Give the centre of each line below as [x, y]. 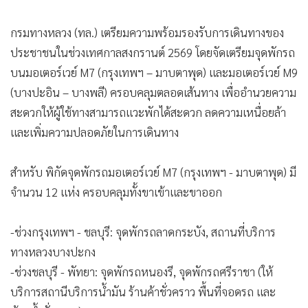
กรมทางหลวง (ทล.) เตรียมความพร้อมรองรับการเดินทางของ [147, 32]
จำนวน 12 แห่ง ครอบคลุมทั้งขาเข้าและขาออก [116, 191]
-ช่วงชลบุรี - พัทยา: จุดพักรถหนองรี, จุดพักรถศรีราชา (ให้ [142, 271]
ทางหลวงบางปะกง [53, 251]
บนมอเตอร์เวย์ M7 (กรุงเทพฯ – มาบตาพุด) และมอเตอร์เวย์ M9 [154, 72]
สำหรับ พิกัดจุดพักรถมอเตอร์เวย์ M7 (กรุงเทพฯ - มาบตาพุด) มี [153, 172]
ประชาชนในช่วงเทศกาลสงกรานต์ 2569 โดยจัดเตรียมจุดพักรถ [153, 52]
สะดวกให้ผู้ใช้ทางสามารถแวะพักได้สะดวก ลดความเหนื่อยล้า [148, 112]
